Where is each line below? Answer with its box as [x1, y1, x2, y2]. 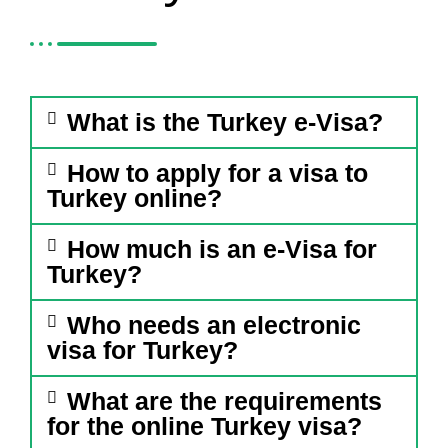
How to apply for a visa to [66, 159, 368, 188]
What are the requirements [66, 387, 382, 416]
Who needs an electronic [66, 311, 361, 340]
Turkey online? [47, 184, 222, 213]
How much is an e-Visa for [66, 235, 377, 264]
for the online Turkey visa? [47, 412, 362, 441]
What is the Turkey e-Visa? [66, 108, 383, 137]
